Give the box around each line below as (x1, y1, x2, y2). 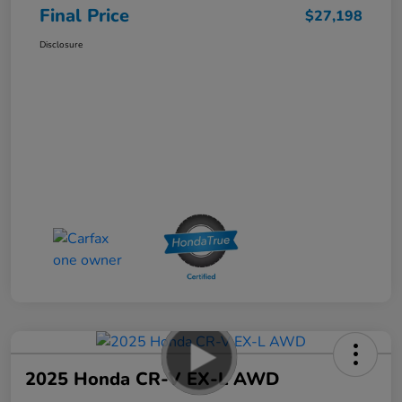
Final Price (39, 4, 129, 29)
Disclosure (39, 39, 83, 52)
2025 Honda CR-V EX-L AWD (25, 367, 279, 392)
